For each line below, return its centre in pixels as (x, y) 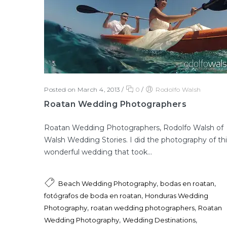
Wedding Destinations (159, 220)
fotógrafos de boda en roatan (93, 195)
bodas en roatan (187, 183)
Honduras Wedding (177, 195)
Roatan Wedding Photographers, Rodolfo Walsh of (134, 127)
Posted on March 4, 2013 (82, 89)
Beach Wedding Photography (107, 183)
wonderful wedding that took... (98, 152)
